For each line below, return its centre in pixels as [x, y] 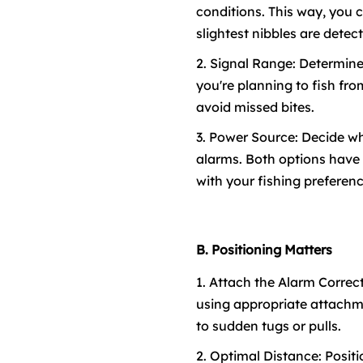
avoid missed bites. [255, 107]
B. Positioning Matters [264, 249]
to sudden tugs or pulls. [269, 325]
